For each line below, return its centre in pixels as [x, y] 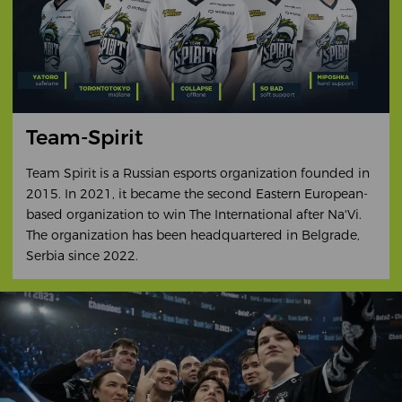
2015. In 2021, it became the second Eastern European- [197, 193]
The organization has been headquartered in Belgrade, [192, 235]
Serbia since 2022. [82, 255]
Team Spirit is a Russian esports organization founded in [197, 173]
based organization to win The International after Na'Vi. [193, 214]
